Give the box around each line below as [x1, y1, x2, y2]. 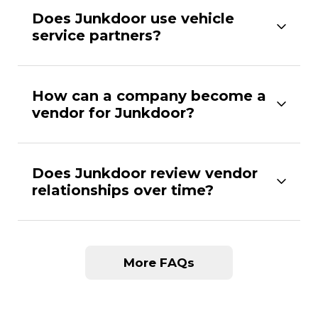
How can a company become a [32, 87, 266, 104]
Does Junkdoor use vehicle [32, 9, 234, 27]
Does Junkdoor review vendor [32, 164, 258, 182]
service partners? [32, 26, 161, 44]
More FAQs [124, 255, 194, 270]
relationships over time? [32, 181, 214, 199]
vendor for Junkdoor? [32, 104, 194, 121]
